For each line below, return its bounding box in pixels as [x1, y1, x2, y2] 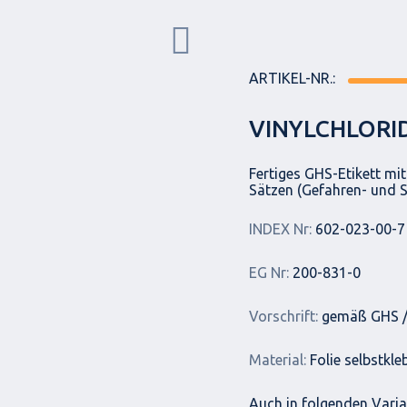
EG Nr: [249, 264, 289, 281]
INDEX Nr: [249, 221, 312, 237]
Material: [249, 352, 306, 368]
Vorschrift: [249, 308, 318, 324]
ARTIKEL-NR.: [249, 70, 335, 86]
